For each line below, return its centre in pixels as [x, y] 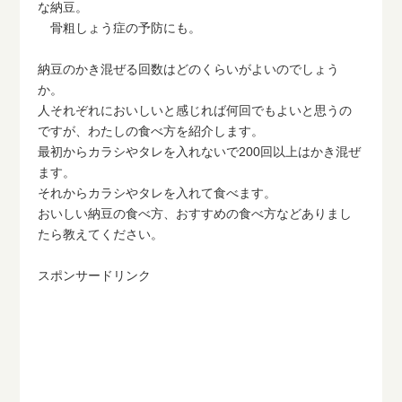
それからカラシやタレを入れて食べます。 [157, 193]
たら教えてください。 [101, 235]
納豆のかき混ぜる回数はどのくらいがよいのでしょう [189, 70]
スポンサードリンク [95, 276]
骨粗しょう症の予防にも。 [120, 28]
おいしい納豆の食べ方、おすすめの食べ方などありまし [195, 214]
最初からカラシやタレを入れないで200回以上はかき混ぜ [200, 152]
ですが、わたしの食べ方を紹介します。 [151, 131]
